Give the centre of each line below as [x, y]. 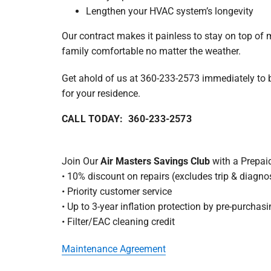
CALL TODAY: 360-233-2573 [126, 119]
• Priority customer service [116, 191]
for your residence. [101, 93]
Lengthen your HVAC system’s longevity [169, 11]
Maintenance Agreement [113, 249]
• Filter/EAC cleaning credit [118, 221]
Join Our [81, 161]
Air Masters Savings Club [155, 161]
